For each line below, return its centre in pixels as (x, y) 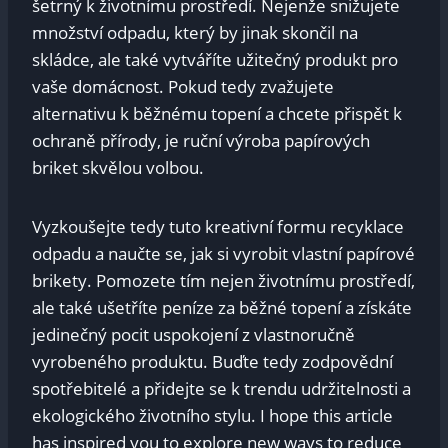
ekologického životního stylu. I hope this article (212, 415)
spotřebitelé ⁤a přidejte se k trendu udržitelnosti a (221, 388)
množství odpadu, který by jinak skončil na (195, 32)
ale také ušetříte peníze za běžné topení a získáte (222, 307)
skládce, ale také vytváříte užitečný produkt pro (215, 59)
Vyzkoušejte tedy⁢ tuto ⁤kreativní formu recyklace (218, 226)
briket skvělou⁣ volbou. (118, 167)
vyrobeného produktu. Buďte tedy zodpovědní (212, 361)
